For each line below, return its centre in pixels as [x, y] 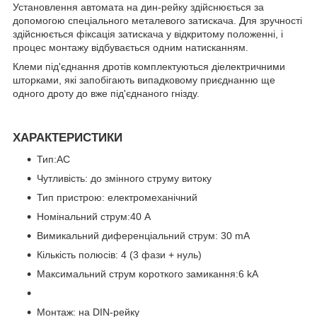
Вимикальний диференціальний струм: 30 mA [143, 236]
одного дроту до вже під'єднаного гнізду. [106, 93]
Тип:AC [53, 160]
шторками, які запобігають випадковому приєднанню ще [144, 80]
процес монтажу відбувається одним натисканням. [131, 47]
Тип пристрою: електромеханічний [117, 198]
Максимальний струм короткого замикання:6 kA [148, 274]
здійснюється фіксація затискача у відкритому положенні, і [148, 34]
